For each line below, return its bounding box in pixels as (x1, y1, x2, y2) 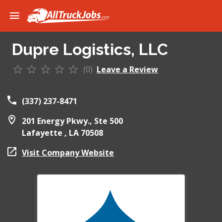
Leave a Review (97, 64, 158, 75)
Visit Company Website (22, 147, 114, 158)
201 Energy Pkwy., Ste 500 (22, 115, 123, 126)
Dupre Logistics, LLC (12, 40, 168, 58)
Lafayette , (22, 127, 69, 138)
